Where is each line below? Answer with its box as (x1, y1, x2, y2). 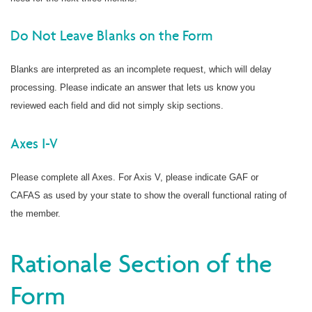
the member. (10, 208, 61, 219)
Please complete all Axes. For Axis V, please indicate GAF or (10, 172, 258, 183)
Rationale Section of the (10, 247, 272, 280)
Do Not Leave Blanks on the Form (10, 27, 212, 45)
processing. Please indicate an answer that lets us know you (10, 82, 255, 93)
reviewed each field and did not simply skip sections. (10, 100, 224, 111)
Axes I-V (10, 135, 58, 153)
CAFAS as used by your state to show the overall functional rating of (10, 190, 287, 201)
